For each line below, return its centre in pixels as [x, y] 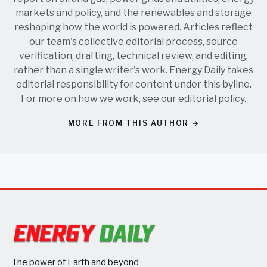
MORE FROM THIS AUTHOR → [133, 123]
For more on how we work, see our [100, 99]
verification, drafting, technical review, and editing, [133, 56]
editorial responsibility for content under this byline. [133, 85]
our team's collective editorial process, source [133, 42]
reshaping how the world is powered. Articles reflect [133, 27]
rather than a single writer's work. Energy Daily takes [133, 70]
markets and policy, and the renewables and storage [133, 13]
